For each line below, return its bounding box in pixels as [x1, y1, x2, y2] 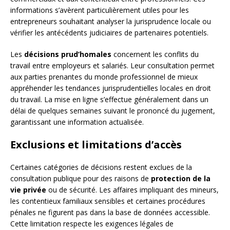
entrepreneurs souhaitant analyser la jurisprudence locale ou [10, 16, 211, 27]
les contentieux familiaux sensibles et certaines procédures [10, 196, 205, 206]
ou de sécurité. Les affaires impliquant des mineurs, [46, 185, 219, 195]
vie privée [10, 185, 46, 195]
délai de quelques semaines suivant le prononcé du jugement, [10, 106, 215, 116]
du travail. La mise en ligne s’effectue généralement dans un [10, 94, 208, 105]
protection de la [151, 174, 210, 184]
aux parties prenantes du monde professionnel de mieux [10, 72, 198, 82]
